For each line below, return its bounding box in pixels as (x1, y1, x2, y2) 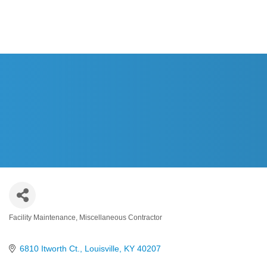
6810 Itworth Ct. (19, 244, 80, 253)
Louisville (84, 244, 119, 253)
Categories (8, 218, 69, 232)
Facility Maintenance (9, 213, 76, 222)
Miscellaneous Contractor (79, 213, 162, 222)
